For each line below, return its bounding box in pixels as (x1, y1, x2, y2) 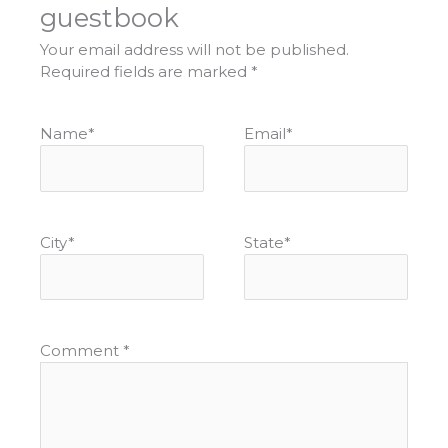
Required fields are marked (40, 62, 251, 82)
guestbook (40, 2, 179, 34)
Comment (40, 341, 123, 361)
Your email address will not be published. (40, 40, 349, 60)
